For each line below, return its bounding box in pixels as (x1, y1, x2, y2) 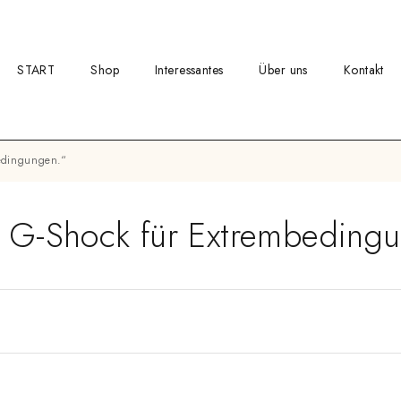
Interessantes (155, 60, 224, 79)
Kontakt (343, 60, 384, 79)
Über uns (259, 60, 308, 79)
